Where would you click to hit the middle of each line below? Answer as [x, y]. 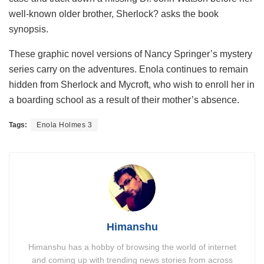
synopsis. [29, 29]
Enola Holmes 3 [64, 125]
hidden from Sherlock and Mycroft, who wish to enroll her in [132, 85]
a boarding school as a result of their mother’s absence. [124, 100]
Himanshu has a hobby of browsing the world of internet [132, 247]
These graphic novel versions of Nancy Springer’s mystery [131, 54]
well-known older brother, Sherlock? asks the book [114, 14]
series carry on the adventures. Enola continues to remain [128, 70]
